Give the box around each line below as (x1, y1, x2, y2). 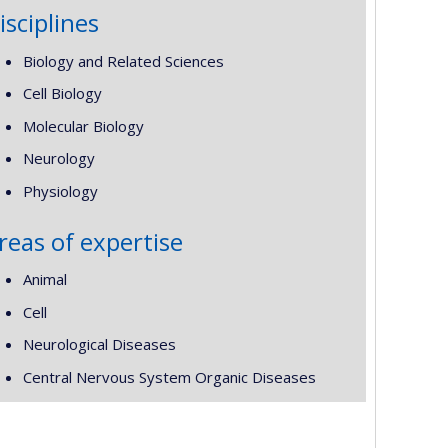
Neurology (22, 148, 95, 168)
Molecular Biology (22, 115, 144, 136)
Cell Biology (22, 83, 102, 103)
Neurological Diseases (22, 334, 176, 354)
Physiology (22, 180, 98, 201)
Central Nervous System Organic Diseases (22, 366, 316, 387)
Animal (22, 269, 67, 289)
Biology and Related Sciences (22, 50, 224, 71)
